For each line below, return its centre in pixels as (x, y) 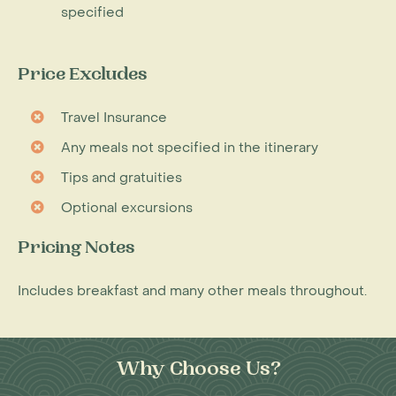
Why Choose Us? (198, 370)
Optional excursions (127, 207)
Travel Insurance (114, 117)
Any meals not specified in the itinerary (190, 147)
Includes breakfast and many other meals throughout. (192, 290)
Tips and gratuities (122, 177)
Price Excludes (82, 76)
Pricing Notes (76, 249)
